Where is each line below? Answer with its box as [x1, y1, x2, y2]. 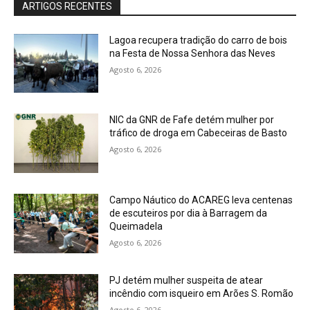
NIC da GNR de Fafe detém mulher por [109, 114, 275, 126]
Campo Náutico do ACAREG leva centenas [109, 194, 293, 206]
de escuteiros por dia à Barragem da [109, 208, 268, 219]
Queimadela [109, 221, 163, 232]
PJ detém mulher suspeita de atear [109, 274, 264, 286]
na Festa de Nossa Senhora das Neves [109, 47, 276, 59]
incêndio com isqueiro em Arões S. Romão [109, 287, 294, 299]
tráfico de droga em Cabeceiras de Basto [109, 127, 288, 139]
